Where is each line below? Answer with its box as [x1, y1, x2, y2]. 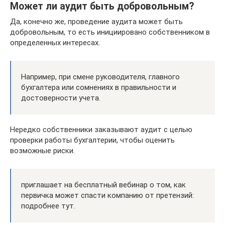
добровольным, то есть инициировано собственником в [10, 27, 210, 37]
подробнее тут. [21, 201, 75, 210]
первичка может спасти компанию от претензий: [21, 190, 194, 200]
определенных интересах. [10, 38, 100, 47]
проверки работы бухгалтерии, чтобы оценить [10, 135, 175, 145]
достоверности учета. [21, 93, 100, 102]
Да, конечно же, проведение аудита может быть [10, 17, 183, 26]
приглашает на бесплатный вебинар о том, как [21, 180, 186, 189]
